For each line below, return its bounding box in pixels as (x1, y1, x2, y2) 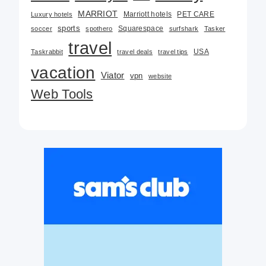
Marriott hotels (123, 10, 172, 18)
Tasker (204, 25, 226, 33)
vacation (31, 64, 96, 83)
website (148, 72, 172, 80)
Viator (100, 70, 125, 81)
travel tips (158, 48, 188, 56)
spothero (85, 25, 113, 33)
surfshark (169, 25, 199, 33)
